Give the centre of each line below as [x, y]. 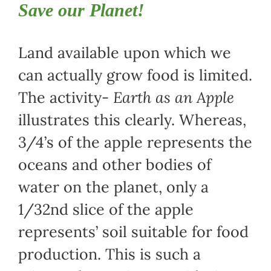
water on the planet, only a [113, 187]
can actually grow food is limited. [135, 75]
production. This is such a [109, 254]
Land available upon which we [124, 53]
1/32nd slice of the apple [106, 210]
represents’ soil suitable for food [133, 232]
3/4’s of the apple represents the [135, 142]
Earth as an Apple [173, 98]
